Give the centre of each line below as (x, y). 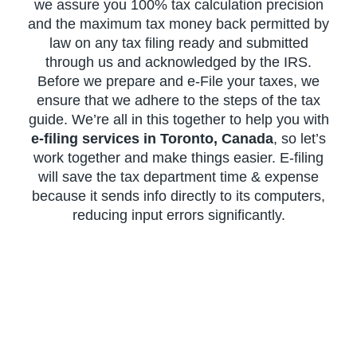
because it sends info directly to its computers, (178, 196)
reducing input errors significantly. (178, 215)
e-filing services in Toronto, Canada (152, 138)
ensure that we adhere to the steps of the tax (178, 100)
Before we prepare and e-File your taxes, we (178, 81)
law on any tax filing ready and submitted (178, 43)
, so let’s (300, 138)
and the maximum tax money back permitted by (178, 24)
